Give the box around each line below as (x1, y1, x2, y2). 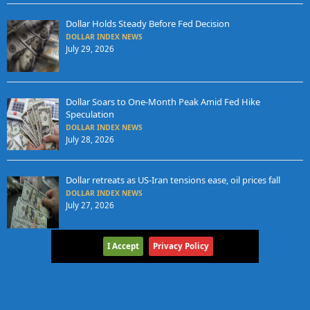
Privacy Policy (152, 241, 209, 251)
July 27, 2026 (65, 200, 114, 211)
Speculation (65, 108, 114, 121)
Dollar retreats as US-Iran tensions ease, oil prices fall (65, 174, 280, 187)
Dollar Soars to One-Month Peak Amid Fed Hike (65, 95, 260, 109)
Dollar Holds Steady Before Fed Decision (65, 17, 230, 30)
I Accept (107, 241, 139, 251)
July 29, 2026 (65, 44, 114, 55)
